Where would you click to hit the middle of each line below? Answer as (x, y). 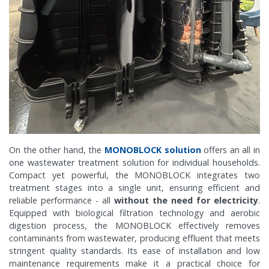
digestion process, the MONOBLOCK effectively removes (134, 226)
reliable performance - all (62, 201)
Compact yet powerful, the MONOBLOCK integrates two (134, 175)
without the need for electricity (186, 201)
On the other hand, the (57, 150)
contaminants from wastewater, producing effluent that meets (134, 238)
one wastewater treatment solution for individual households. (134, 163)
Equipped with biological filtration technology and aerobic (134, 213)
